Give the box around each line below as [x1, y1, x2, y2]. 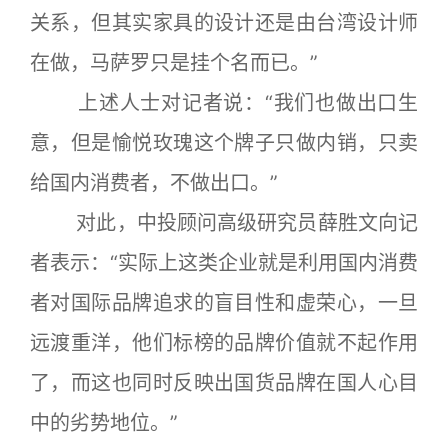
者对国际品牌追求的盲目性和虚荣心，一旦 [30, 291, 418, 315]
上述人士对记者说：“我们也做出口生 [30, 91, 418, 115]
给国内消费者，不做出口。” [30, 171, 278, 195]
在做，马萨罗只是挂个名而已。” [30, 51, 318, 75]
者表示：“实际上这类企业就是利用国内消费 [30, 251, 418, 275]
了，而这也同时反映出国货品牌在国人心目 [30, 371, 418, 395]
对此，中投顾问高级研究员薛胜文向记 [30, 211, 418, 235]
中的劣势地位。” [30, 411, 178, 435]
